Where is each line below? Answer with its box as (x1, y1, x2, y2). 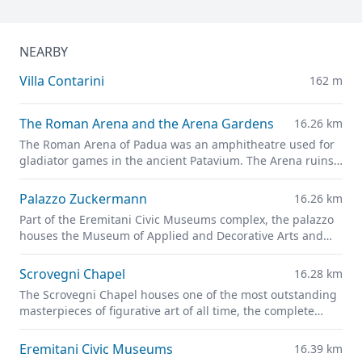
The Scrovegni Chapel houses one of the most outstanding (19, 287, 337, 303)
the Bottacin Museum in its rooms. (19, 244, 206, 260)
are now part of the (19, 169, 127, 185)
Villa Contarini (19, 72, 104, 90)
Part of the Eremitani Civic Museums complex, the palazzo (19, 212, 334, 228)
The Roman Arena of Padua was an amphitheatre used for (19, 137, 335, 153)
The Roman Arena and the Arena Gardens (19, 115, 274, 133)
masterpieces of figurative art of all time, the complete (19, 303, 314, 319)
